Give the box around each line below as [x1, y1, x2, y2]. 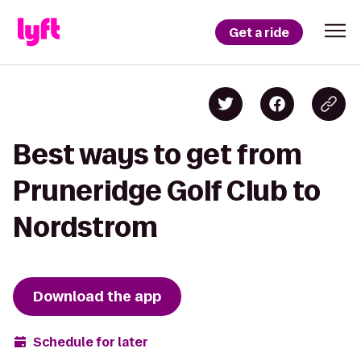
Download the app [33, 287, 161, 306]
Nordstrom [13, 212, 158, 242]
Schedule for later [33, 333, 148, 351]
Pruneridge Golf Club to [13, 176, 321, 205]
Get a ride [229, 23, 289, 41]
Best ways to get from [13, 139, 302, 169]
